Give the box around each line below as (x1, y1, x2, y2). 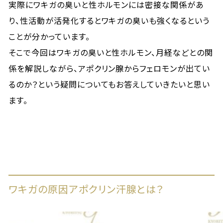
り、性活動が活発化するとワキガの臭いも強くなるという (8, 14, 210, 26)
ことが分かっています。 (8, 30, 90, 42)
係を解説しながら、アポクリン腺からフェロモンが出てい (8, 62, 210, 74)
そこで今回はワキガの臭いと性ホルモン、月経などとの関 (8, 46, 213, 58)
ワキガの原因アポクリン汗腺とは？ (8, 182, 164, 196)
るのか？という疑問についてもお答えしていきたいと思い (8, 78, 210, 90)
